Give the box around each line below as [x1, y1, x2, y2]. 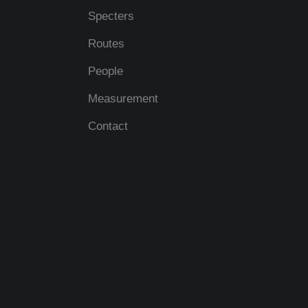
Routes [88, 37, 124, 50]
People [88, 65, 123, 78]
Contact [88, 120, 128, 133]
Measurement [88, 92, 158, 105]
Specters [88, 10, 134, 23]
